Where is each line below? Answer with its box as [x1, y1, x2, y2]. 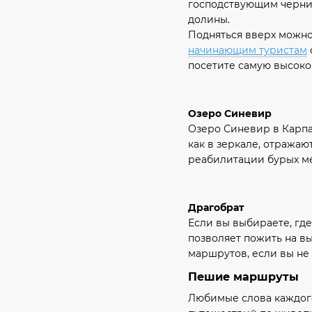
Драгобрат [188, 201, 244, 214]
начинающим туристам [188, 43, 307, 56]
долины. [188, 13, 230, 26]
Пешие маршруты [188, 270, 299, 284]
